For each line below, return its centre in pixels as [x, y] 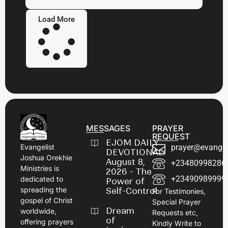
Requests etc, [175, 213]
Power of [126, 181]
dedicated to [42, 179]
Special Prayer [176, 202]
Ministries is [40, 168]
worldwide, [38, 211]
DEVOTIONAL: [136, 152]
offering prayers [47, 222]
